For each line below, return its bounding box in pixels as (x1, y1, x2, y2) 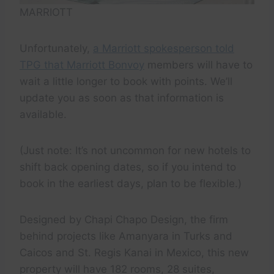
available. (20, 108, 67, 121)
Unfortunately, (20, 42, 93, 55)
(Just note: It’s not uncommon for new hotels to (20, 144, 251, 157)
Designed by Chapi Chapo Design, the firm (20, 213, 228, 226)
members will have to (144, 59, 253, 72)
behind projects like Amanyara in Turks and (20, 230, 232, 243)
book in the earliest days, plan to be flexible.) (20, 177, 242, 190)
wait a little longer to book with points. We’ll (20, 75, 232, 88)
